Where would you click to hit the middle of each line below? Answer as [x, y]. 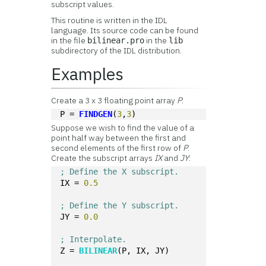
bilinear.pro [116, 40]
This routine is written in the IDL [110, 20]
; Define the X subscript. [120, 172]
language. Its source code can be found [125, 30]
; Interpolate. [94, 239]
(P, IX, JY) [146, 251]
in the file [69, 40]
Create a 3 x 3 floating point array [114, 100]
